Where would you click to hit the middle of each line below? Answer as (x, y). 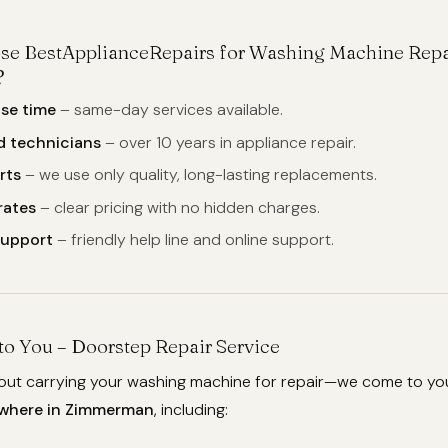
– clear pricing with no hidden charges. (178, 207)
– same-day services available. (169, 110)
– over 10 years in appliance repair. (228, 142)
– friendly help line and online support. (193, 239)
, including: (191, 409)
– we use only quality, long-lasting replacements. (199, 175)
